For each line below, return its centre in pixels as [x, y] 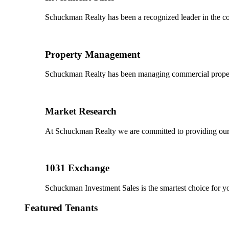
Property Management [93, 54]
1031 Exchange [77, 168]
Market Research [81, 111]
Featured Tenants [61, 208]
